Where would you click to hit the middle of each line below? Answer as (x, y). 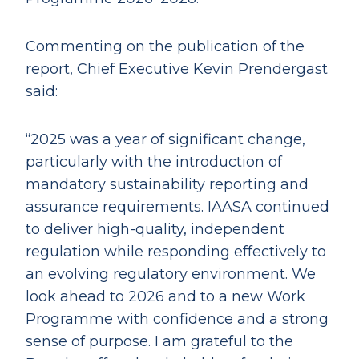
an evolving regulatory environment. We (171, 274)
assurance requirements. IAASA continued (177, 207)
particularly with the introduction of (154, 162)
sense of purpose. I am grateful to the (159, 341)
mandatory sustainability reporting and (167, 184)
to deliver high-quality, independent (155, 229)
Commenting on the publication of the (165, 46)
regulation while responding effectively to (176, 252)
